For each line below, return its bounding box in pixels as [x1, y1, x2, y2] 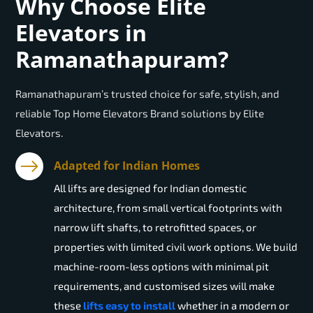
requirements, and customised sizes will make [54, 279, 275, 293]
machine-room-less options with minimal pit [54, 260, 269, 273]
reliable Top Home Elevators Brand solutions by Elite [15, 107, 264, 120]
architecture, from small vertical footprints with [54, 201, 282, 214]
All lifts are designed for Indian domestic [54, 182, 247, 195]
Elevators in [15, 17, 147, 48]
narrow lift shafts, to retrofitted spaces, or [54, 221, 256, 234]
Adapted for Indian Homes [54, 158, 200, 174]
